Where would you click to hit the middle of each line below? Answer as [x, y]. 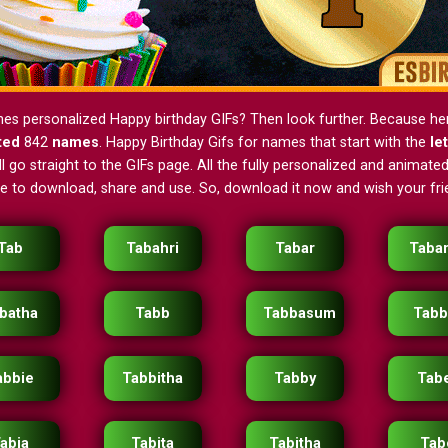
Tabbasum [299, 313]
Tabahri [153, 248]
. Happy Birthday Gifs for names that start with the [264, 142]
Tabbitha [153, 378]
